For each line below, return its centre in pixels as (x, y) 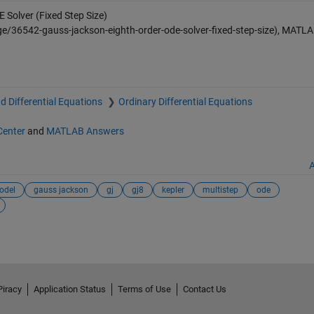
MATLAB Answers (85, 131)
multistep (220, 190)
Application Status (69, 289)
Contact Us (204, 289)
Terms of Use (144, 289)
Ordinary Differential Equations (185, 101)
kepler (173, 190)
